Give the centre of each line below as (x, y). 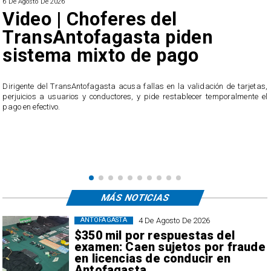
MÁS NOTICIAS (135, 198)
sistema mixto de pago (101, 55)
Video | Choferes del (90, 19)
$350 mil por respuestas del (154, 235)
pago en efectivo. (31, 107)
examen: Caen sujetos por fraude (170, 247)
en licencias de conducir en (152, 258)
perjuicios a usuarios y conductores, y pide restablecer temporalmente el (135, 97)
